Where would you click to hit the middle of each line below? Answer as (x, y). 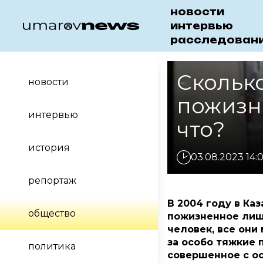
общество (52, 213)
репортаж (52, 181)
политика (52, 246)
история (49, 148)
